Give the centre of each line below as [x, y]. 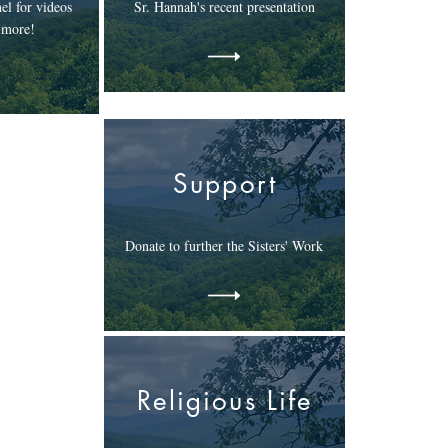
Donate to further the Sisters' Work [224, 245]
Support [225, 184]
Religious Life [225, 401]
